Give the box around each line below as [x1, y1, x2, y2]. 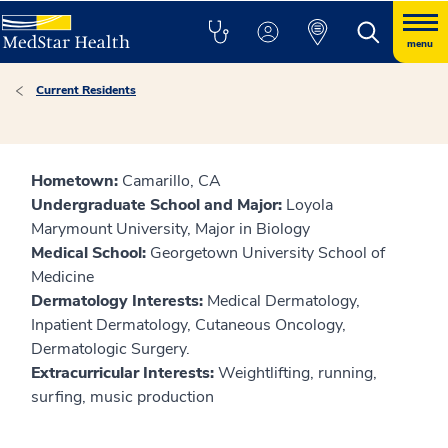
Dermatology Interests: [31, 290, 203, 312]
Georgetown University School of [146, 242, 385, 264]
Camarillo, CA [118, 170, 221, 192]
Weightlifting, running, [214, 362, 377, 384]
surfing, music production [31, 386, 214, 408]
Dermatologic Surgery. [31, 338, 190, 360]
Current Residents [36, 82, 136, 98]
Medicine [31, 266, 94, 288]
